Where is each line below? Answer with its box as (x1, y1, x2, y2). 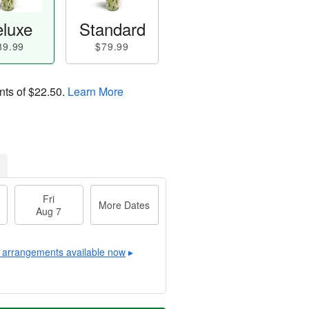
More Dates (99, 198, 150, 212)
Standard (79, 17, 146, 41)
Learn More (68, 83, 123, 99)
